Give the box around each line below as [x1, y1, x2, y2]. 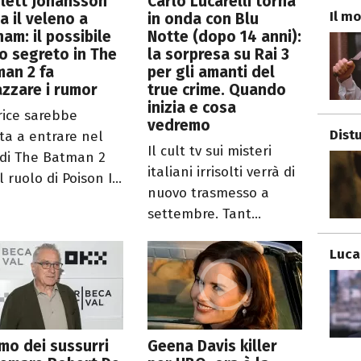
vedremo [147, 115, 211, 135]
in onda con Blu [147, 9, 259, 28]
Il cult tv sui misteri [147, 142, 272, 160]
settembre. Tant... [147, 205, 262, 222]
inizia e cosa [147, 98, 237, 117]
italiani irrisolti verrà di [147, 163, 296, 180]
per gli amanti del [147, 62, 276, 81]
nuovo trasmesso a [147, 184, 270, 201]
